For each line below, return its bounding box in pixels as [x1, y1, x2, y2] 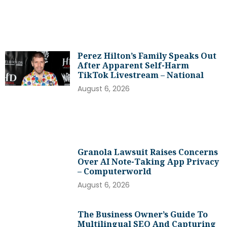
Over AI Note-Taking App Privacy [78, 156, 219, 168]
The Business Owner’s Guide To [78, 209, 208, 220]
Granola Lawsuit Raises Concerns [78, 146, 218, 158]
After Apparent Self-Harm [78, 60, 190, 71]
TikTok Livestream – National [78, 69, 204, 81]
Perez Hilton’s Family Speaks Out [78, 50, 217, 62]
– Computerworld [78, 166, 152, 177]
